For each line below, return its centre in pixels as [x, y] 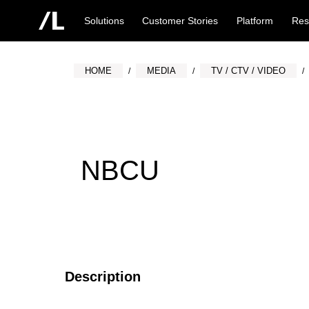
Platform [255, 21]
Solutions [104, 21]
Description [102, 277]
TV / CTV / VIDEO [249, 71]
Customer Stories [180, 21]
